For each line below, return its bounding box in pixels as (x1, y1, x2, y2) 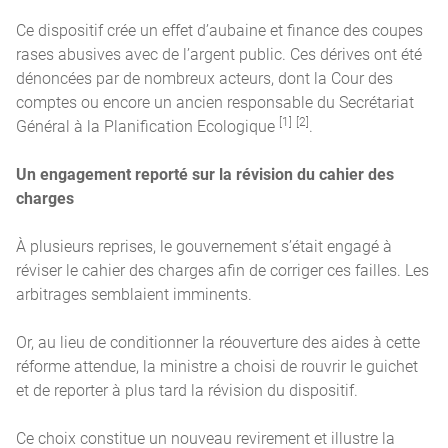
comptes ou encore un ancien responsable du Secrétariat (16, 90, 414, 112)
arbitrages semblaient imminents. (16, 282, 252, 304)
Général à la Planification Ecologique (16, 114, 279, 136)
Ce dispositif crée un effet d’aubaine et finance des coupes (16, 18, 423, 40)
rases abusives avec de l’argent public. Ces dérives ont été (16, 42, 422, 64)
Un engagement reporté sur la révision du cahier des (16, 162, 394, 184)
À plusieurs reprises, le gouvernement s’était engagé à (16, 234, 392, 256)
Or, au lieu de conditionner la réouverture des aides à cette (16, 330, 420, 352)
